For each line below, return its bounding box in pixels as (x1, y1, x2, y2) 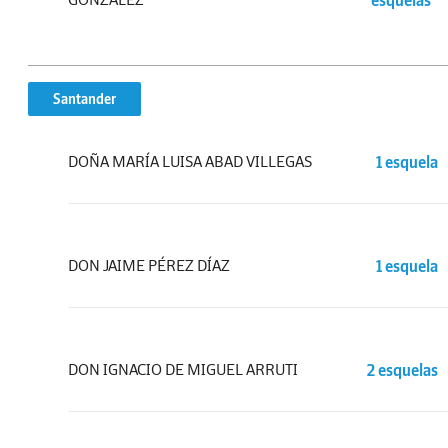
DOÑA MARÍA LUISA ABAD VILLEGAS (68, 151, 312, 171)
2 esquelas (367, 359, 438, 380)
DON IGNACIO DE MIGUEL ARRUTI (68, 359, 298, 379)
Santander (53, 90, 116, 108)
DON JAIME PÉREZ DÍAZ (68, 255, 230, 275)
